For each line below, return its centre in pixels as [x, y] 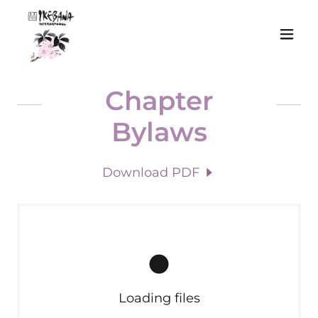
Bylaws [159, 132]
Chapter [159, 100]
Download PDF [151, 172]
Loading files [159, 298]
